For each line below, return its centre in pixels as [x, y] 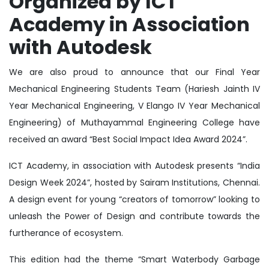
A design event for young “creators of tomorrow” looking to [134, 200]
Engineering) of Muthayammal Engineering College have [134, 123]
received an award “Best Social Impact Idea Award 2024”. [128, 140]
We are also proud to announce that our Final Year [134, 72]
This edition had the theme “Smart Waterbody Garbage [134, 260]
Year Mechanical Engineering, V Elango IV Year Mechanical [134, 106]
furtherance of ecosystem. [66, 233]
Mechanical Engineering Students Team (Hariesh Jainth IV [134, 89]
